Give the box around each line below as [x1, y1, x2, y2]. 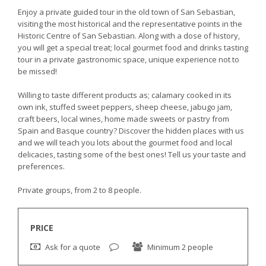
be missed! [18, 66, 57, 77]
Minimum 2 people [145, 242, 213, 252]
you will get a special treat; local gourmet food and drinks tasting [18, 42, 248, 53]
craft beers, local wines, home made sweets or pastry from [18, 113, 229, 124]
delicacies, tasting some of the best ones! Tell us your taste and [18, 149, 246, 160]
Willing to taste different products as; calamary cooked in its [18, 90, 232, 100]
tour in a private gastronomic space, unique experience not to [18, 54, 239, 65]
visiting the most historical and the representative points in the [18, 18, 242, 29]
